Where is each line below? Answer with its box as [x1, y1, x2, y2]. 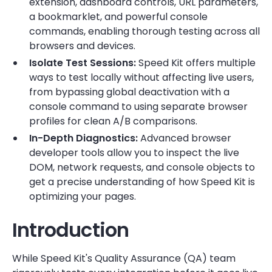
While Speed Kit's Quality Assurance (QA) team [12, 251, 236, 265]
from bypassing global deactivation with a [29, 85, 229, 99]
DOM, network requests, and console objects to [29, 160, 255, 174]
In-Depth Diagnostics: [29, 131, 138, 145]
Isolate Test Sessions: [29, 56, 136, 70]
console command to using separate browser [29, 100, 248, 114]
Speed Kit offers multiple [136, 56, 256, 70]
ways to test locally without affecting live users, [29, 70, 254, 84]
